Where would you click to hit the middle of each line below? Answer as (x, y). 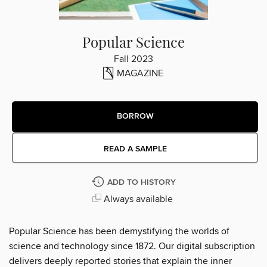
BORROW (135, 117)
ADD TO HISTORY (141, 182)
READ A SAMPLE (135, 149)
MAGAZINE (140, 73)
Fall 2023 (133, 59)
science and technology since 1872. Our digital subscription (132, 246)
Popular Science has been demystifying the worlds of (119, 231)
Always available (137, 199)
